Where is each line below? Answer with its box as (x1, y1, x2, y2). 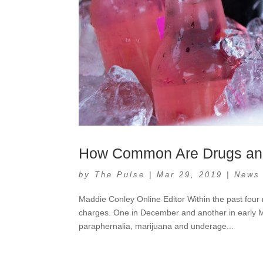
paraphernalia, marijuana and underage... (79, 221, 234, 231)
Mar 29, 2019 (157, 170, 223, 179)
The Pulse (95, 170, 146, 179)
